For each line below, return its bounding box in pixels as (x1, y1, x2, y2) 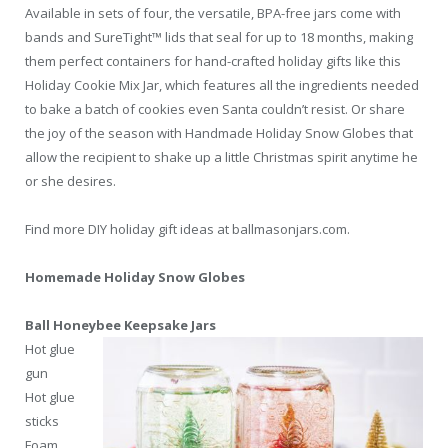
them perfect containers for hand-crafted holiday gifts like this (25, 51, 401, 70)
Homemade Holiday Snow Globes (25, 268, 245, 287)
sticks (25, 412, 59, 431)
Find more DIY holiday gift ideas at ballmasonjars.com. (25, 219, 350, 238)
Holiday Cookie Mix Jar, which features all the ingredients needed (25, 75, 419, 94)
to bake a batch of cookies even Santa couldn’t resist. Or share (25, 99, 405, 118)
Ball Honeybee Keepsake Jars (25, 316, 384, 335)
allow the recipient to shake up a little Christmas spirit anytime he (25, 147, 418, 166)
